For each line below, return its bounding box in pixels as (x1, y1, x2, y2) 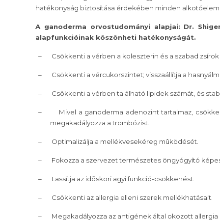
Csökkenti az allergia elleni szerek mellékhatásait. (52, 193, 213, 202)
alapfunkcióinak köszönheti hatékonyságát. (35, 33, 196, 42)
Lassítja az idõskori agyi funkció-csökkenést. (52, 175, 194, 183)
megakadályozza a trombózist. (50, 119, 149, 127)
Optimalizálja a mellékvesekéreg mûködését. (52, 137, 198, 146)
